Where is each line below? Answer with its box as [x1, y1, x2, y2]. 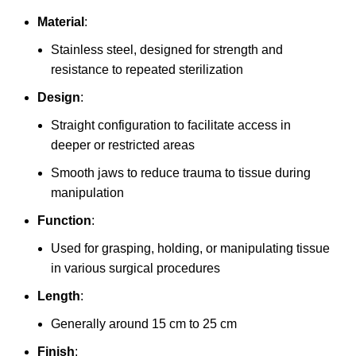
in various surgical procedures [51, 261, 220, 275]
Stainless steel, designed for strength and [51, 42, 283, 56]
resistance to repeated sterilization [51, 62, 243, 76]
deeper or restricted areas [51, 137, 195, 152]
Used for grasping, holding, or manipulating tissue [51, 241, 330, 255]
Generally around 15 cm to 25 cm [51, 316, 237, 331]
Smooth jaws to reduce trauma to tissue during [51, 165, 311, 180]
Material [37, 14, 84, 29]
